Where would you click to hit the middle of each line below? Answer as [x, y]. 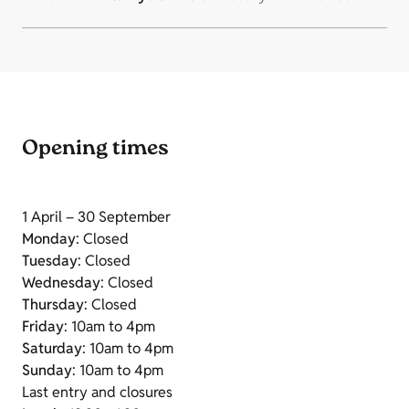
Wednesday [61, 283]
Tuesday [50, 261]
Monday [49, 239]
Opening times [95, 150]
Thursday [53, 304]
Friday [43, 326]
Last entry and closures [97, 392]
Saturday [52, 348]
